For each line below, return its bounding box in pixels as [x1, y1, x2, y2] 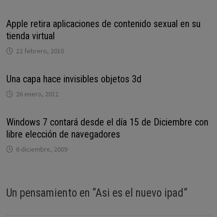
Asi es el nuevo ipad [95, 186, 184, 200]
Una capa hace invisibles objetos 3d [6, 73, 141, 85]
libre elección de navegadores [6, 128, 120, 140]
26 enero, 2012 [15, 90, 59, 98]
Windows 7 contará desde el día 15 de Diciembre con [6, 116, 208, 128]
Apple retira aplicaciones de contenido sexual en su [6, 18, 201, 30]
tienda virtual [6, 30, 55, 42]
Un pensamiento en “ [6, 186, 95, 200]
